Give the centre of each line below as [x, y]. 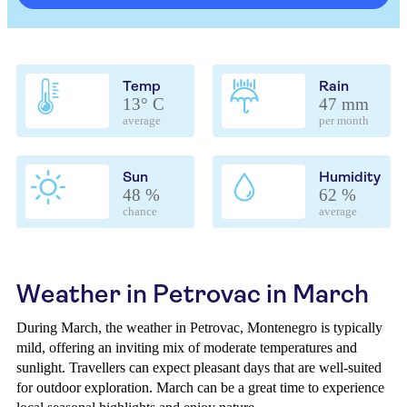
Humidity [350, 177]
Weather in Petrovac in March [193, 294]
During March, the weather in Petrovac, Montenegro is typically [199, 328]
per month [344, 121]
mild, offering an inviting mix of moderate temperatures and [187, 347]
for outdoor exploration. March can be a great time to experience [200, 387]
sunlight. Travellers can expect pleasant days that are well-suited [199, 367]
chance [140, 212]
